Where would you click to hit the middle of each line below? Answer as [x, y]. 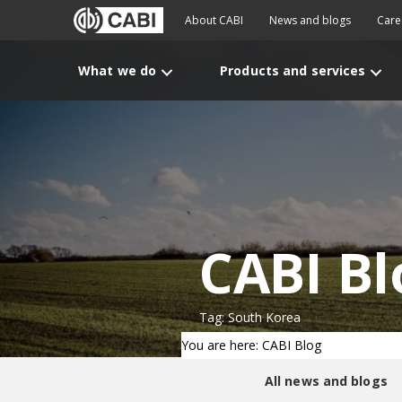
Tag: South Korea [250, 317]
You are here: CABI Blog [251, 345]
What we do [118, 70]
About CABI [214, 20]
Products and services [293, 70]
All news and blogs [326, 381]
